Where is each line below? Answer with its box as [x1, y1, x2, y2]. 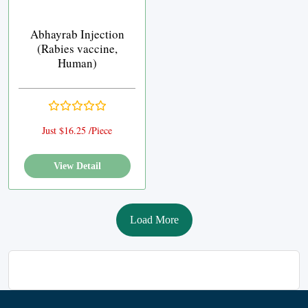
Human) [57, 55, 97, 71]
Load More [129, 214, 179, 225]
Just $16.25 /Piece [42, 124, 112, 137]
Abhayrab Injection [30, 26, 124, 42]
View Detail [53, 160, 101, 171]
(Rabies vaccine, [36, 41, 118, 56]
